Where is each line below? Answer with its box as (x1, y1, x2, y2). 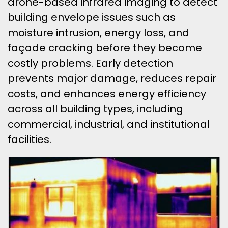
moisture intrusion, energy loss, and (8, 25, 189, 40)
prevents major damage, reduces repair (8, 71, 216, 85)
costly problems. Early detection (8, 56, 173, 70)
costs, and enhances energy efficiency (8, 87, 206, 101)
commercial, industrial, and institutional (8, 117, 210, 131)
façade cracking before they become (8, 41, 202, 55)
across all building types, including (8, 102, 183, 116)
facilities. (8, 132, 51, 147)
